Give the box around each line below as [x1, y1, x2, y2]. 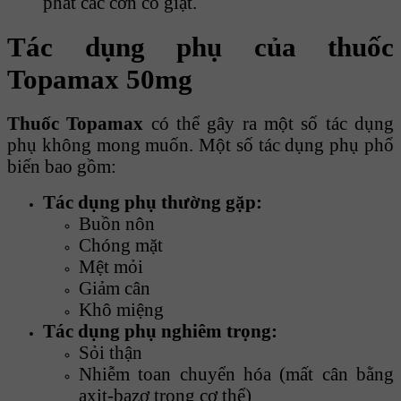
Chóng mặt [79, 235, 163, 256]
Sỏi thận [79, 342, 142, 363]
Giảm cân [79, 277, 150, 299]
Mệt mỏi [79, 256, 143, 277]
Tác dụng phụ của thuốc [7, 30, 394, 63]
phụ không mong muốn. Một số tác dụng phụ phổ [7, 134, 394, 156]
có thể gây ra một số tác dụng [150, 113, 395, 134]
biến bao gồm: [7, 156, 116, 177]
